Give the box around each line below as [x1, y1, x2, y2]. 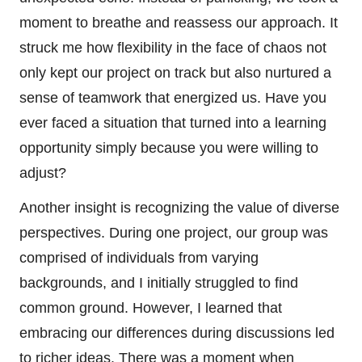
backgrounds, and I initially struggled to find [19, 274, 298, 291]
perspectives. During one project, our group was [19, 224, 328, 241]
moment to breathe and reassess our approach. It [19, 14, 338, 31]
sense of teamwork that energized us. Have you [19, 89, 326, 106]
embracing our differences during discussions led [19, 324, 335, 341]
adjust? [19, 164, 66, 181]
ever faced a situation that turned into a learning [19, 114, 326, 131]
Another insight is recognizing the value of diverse [19, 199, 339, 216]
